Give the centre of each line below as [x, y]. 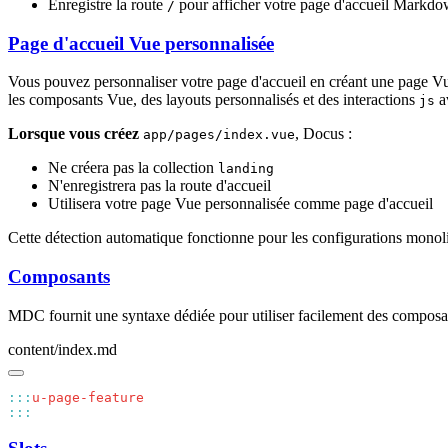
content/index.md [62, 349]
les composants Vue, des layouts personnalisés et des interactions [213, 100]
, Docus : [323, 134]
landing [246, 169]
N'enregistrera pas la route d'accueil [159, 186]
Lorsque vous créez [73, 134]
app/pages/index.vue [219, 135]
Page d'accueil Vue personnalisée [141, 43]
